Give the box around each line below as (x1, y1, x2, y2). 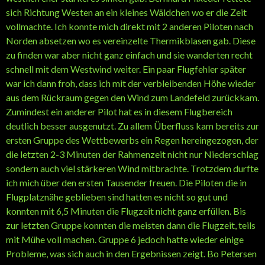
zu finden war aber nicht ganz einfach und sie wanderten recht (6, 49, 253, 60)
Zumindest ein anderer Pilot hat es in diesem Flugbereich (6, 105, 232, 117)
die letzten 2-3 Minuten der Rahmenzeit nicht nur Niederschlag (6, 148, 258, 160)
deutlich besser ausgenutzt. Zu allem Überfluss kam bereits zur (6, 119, 259, 131)
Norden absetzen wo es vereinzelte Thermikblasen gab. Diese (6, 34, 256, 46)
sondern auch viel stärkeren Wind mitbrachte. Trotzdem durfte (6, 162, 258, 174)
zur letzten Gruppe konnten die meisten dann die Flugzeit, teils (6, 219, 256, 231)
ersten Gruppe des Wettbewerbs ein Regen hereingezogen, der (6, 134, 258, 146)
